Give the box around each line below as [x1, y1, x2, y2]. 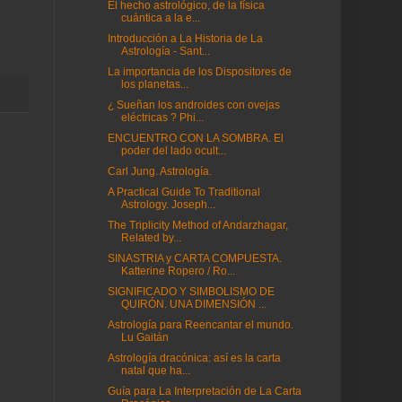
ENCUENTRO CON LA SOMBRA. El [107, 132, 284, 144]
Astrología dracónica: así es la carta [107, 352, 281, 364]
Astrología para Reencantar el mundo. [107, 319, 293, 331]
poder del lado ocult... [120, 144, 226, 157]
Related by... [120, 232, 181, 244]
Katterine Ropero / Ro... [120, 265, 235, 277]
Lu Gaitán [120, 331, 169, 344]
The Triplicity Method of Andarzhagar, [107, 219, 288, 232]
